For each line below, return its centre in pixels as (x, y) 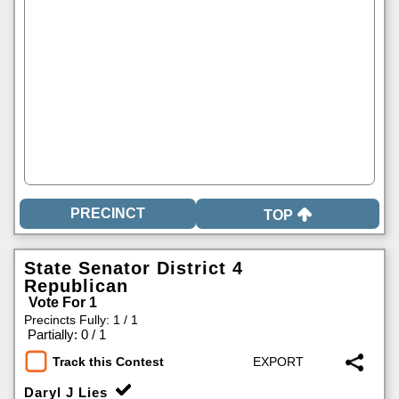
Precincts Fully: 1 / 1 (81, 320)
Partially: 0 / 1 (67, 334)
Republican (76, 286)
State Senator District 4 (134, 268)
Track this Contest (108, 362)
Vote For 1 (63, 302)
